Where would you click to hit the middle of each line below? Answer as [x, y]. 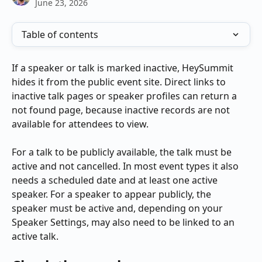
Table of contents [60, 35]
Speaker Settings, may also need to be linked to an [124, 223]
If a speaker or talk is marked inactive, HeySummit [124, 68]
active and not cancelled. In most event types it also [126, 166]
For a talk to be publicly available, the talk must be [123, 152]
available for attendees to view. [80, 124]
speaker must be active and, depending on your [118, 208]
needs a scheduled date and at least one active [116, 180]
